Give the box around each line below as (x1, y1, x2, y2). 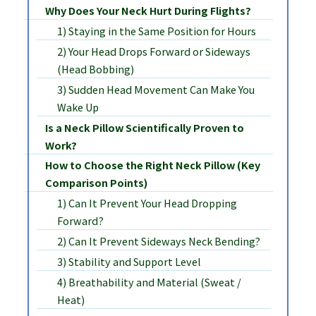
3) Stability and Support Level (57, 254, 202, 269)
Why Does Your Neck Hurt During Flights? (44, 3, 251, 18)
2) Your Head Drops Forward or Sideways (57, 43, 251, 59)
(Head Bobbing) (57, 61, 135, 76)
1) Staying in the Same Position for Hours (57, 23, 257, 38)
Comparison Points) (44, 175, 147, 190)
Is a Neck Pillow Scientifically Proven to (44, 119, 244, 135)
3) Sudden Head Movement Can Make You (57, 81, 255, 97)
